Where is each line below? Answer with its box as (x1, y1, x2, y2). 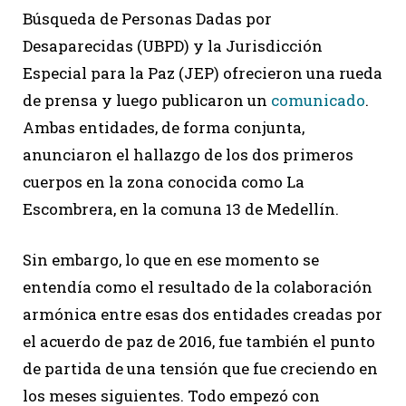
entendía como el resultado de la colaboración (23, 275, 372, 297)
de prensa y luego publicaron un (23, 89, 271, 111)
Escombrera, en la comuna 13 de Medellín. (23, 198, 339, 219)
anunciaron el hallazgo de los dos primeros (23, 143, 353, 165)
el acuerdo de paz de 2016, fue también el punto (23, 330, 375, 352)
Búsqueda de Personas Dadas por (23, 7, 272, 29)
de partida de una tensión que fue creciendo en (23, 357, 378, 379)
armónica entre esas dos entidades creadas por (23, 303, 382, 324)
